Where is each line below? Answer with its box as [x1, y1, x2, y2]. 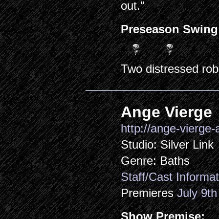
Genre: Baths [121, 154, 190, 167]
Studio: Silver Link [121, 138, 214, 151]
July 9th [177, 186, 218, 199]
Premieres [121, 186, 177, 199]
